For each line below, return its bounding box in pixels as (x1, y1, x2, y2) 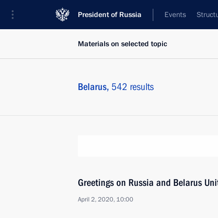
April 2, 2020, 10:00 (78, 195, 133, 204)
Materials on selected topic (78, 39, 167, 49)
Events (164, 10, 186, 19)
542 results (111, 81, 154, 92)
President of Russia (78, 10, 142, 19)
